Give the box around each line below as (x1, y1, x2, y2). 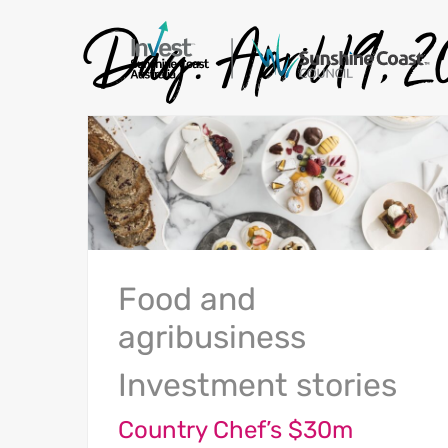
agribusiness (118, 318, 306, 357)
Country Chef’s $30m (118, 416, 353, 445)
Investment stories (118, 366, 397, 405)
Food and (118, 280, 256, 319)
